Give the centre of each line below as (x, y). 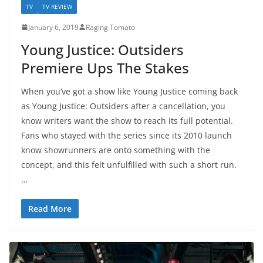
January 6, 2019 (53, 27)
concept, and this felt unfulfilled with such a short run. (129, 164)
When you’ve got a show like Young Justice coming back (129, 91)
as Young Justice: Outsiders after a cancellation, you (123, 106)
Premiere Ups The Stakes (105, 68)
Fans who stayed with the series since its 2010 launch (127, 135)
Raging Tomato (110, 27)
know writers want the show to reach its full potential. (127, 120)
